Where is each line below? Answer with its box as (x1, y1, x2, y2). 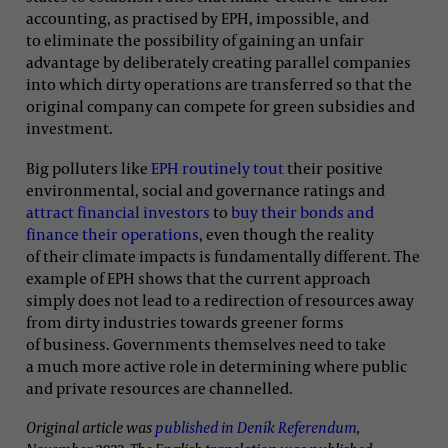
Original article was (26, 416, 155, 437)
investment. (26, 118, 113, 139)
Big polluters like (26, 157, 151, 178)
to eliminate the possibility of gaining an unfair (26, 30, 364, 51)
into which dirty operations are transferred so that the (26, 74, 412, 95)
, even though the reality (199, 223, 374, 244)
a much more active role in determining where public (26, 355, 407, 376)
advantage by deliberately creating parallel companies (26, 52, 411, 73)
